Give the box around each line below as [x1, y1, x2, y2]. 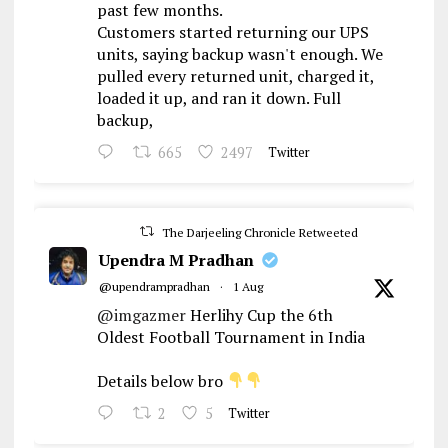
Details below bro [96, 369, 227, 392]
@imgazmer [96, 303, 186, 326]
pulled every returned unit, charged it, [96, 64, 374, 87]
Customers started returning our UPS [96, 20, 369, 43]
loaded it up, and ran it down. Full [96, 86, 341, 109]
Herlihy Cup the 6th [185, 303, 333, 326]
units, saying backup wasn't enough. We [96, 42, 383, 65]
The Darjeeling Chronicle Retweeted [161, 224, 358, 240]
